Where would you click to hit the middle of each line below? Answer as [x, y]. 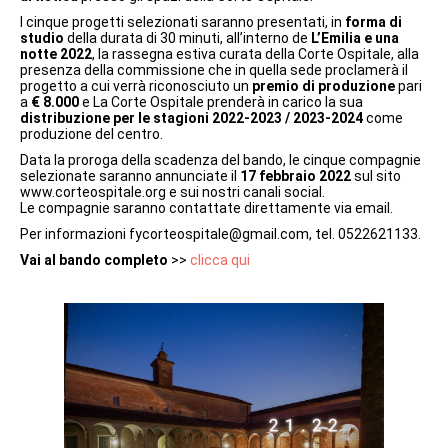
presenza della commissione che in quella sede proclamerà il [214, 69]
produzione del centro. [91, 133]
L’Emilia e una [355, 37]
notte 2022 [56, 53]
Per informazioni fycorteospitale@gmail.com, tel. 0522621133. [220, 233]
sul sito [376, 175]
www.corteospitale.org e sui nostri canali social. [172, 191]
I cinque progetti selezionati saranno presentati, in [182, 21]
